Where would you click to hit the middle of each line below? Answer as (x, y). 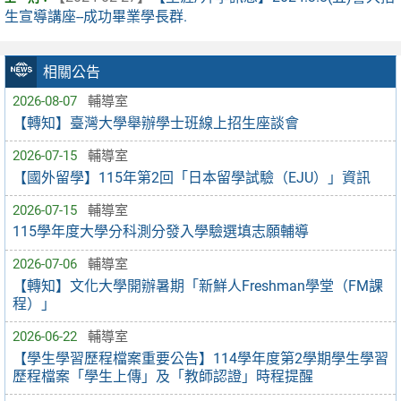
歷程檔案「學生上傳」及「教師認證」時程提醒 (163, 376)
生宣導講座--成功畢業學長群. (96, 17)
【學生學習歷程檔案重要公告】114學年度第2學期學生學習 (200, 358)
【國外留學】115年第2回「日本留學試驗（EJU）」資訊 (192, 177)
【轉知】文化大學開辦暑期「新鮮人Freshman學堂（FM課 (198, 286)
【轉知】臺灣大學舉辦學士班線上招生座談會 (156, 123)
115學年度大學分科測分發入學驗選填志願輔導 (161, 232)
